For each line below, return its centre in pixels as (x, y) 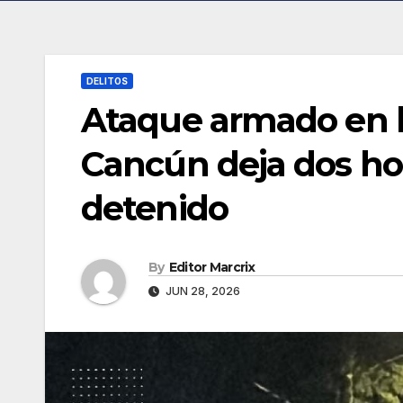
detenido (154, 208)
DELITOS (107, 81)
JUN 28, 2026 (201, 291)
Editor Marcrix (211, 267)
